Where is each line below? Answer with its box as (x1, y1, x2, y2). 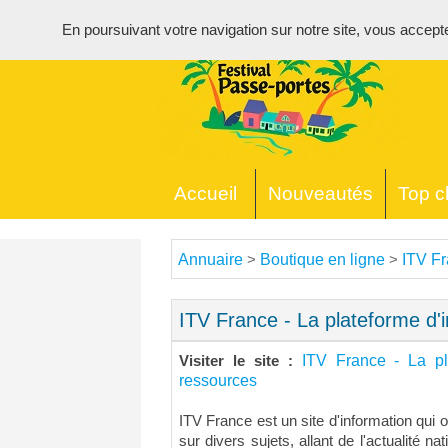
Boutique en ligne (260, 251, 385, 268)
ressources (179, 372, 257, 389)
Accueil (174, 183, 237, 204)
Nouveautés (268, 183, 373, 204)
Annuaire (178, 251, 243, 268)
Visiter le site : (179, 353, 302, 369)
